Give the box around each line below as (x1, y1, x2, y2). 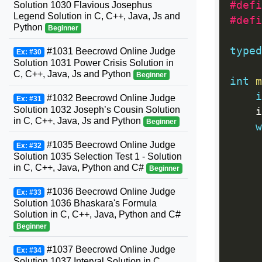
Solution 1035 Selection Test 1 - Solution (13, 151, 182, 161)
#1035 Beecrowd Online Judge (44, 140, 175, 150)
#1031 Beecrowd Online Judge (44, 46, 175, 56)
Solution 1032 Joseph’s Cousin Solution (13, 105, 180, 115)
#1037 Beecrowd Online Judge (44, 244, 175, 254)
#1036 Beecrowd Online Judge (44, 187, 175, 196)
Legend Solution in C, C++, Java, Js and (13, 11, 180, 21)
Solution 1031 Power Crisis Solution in (13, 58, 174, 68)
